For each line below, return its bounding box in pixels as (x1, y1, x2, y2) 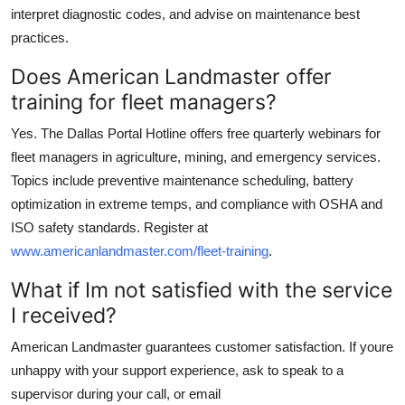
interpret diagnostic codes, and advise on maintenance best (11, 5, 360, 22)
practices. (11, 29, 69, 45)
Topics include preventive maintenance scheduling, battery (11, 172, 353, 188)
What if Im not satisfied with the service (11, 276, 392, 303)
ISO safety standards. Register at (11, 219, 208, 235)
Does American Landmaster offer (11, 62, 332, 89)
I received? (11, 301, 117, 328)
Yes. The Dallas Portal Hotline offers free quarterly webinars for (11, 125, 381, 141)
